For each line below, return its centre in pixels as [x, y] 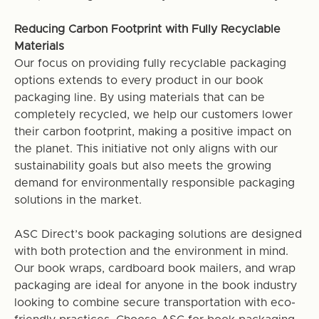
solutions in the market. [78, 200]
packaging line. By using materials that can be [139, 97]
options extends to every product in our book [138, 80]
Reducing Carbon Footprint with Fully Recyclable [147, 29]
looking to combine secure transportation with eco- [155, 302]
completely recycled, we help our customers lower [153, 114]
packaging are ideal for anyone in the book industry [155, 285]
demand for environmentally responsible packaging [154, 183]
